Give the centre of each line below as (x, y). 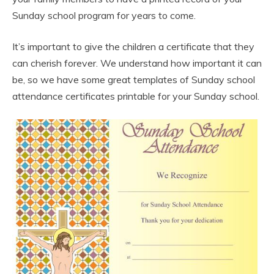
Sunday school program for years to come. (104, 15)
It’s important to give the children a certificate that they (133, 46)
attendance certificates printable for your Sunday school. (136, 96)
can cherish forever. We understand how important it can (137, 63)
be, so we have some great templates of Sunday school (134, 79)
